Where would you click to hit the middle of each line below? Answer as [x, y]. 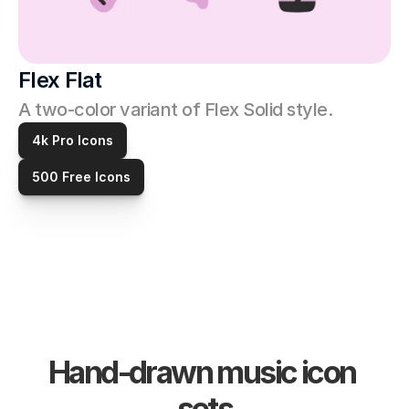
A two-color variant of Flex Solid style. [178, 110]
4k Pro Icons [73, 140]
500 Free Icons [81, 177]
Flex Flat [60, 80]
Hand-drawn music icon [202, 372]
